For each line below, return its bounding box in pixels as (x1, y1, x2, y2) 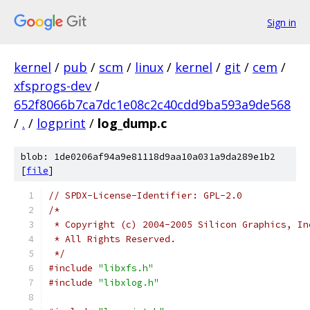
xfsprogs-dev (14, 77, 91, 94)
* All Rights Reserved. (48, 233, 176, 245)
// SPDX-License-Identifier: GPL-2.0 (48, 190, 242, 201)
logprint (37, 115, 86, 131)
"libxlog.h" (98, 277, 159, 289)
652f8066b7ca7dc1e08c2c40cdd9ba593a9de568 (14, 96, 291, 113)
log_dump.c (98, 115, 167, 131)
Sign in (267, 15, 296, 29)
